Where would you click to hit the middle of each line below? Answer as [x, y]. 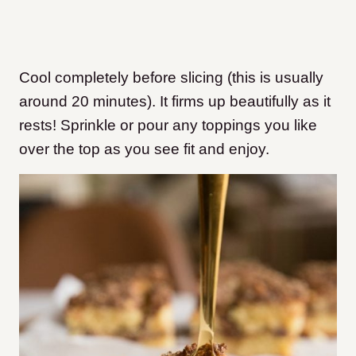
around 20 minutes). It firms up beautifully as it [175, 102]
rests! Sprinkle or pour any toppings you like [168, 126]
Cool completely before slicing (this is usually [171, 78]
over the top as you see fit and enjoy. [144, 149]
